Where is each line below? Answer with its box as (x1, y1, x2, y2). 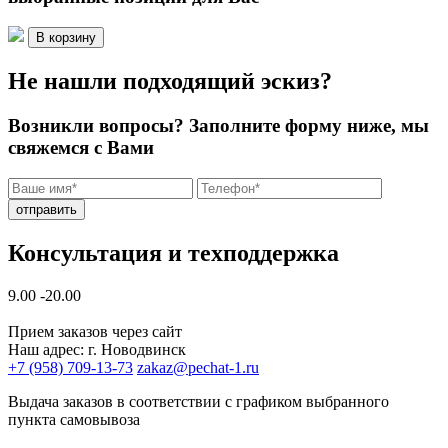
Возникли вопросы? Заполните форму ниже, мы (8, 115, 429, 137)
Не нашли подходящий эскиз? (8, 68, 332, 95)
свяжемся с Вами (8, 137, 154, 159)
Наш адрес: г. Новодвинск (8, 340, 186, 358)
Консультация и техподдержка (8, 239, 339, 266)
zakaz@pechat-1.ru (137, 358, 259, 376)
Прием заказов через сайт (8, 322, 182, 340)
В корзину (36, 30, 96, 46)
